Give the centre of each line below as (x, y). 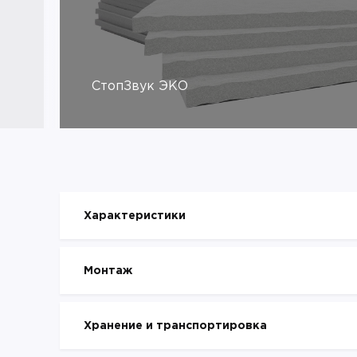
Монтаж (108, 271)
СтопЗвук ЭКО (140, 86)
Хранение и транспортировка (175, 326)
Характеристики (135, 216)
